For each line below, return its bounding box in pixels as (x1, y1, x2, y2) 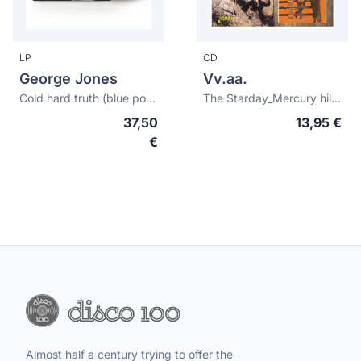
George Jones (19, 70, 118, 87)
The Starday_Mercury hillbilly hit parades (331, 91, 341, 105)
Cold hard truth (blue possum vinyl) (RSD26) (146, 91, 156, 105)
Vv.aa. (203, 70, 247, 87)
